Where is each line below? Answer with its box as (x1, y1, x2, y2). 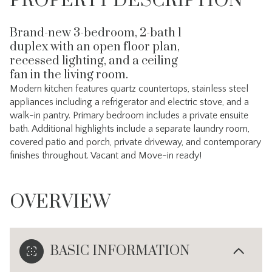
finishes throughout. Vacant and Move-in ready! (10, 150, 202, 161)
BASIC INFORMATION (50, 243, 190, 259)
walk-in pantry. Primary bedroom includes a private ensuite (10, 110, 248, 121)
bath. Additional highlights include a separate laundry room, (10, 123, 250, 134)
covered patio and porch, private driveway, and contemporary (10, 137, 261, 148)
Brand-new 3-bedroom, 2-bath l (10, 25, 182, 41)
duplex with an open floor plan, (10, 39, 180, 55)
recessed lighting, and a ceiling (10, 53, 178, 69)
